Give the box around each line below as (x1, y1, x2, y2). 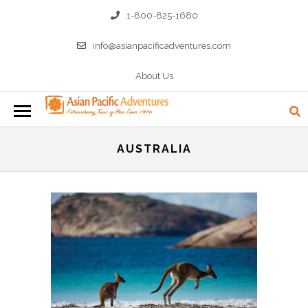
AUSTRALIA (116, 142, 192, 155)
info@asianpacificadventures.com (93, 41, 231, 51)
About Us (135, 71, 173, 81)
